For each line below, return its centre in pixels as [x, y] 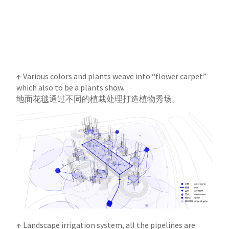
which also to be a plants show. [71, 87]
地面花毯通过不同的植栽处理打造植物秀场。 [98, 98]
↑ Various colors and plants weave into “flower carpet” [112, 76]
